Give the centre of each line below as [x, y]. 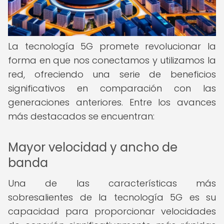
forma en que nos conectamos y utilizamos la [112, 60]
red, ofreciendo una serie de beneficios [112, 74]
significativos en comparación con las [112, 88]
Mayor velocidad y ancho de [93, 147]
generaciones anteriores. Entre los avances [112, 102]
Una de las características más [112, 183]
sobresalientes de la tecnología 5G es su [112, 197]
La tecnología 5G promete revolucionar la [112, 46]
